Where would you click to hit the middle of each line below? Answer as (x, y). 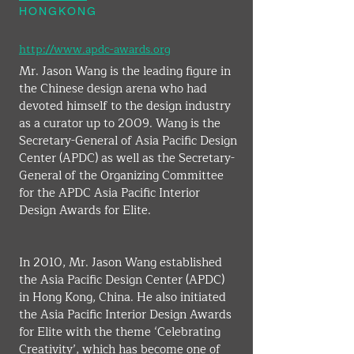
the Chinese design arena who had (115, 89)
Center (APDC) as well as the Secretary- (127, 158)
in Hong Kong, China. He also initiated (124, 298)
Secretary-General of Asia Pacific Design (130, 141)
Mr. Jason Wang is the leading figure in (126, 72)
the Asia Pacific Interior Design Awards (127, 315)
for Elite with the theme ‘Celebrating (121, 332)
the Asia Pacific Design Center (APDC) (123, 280)
